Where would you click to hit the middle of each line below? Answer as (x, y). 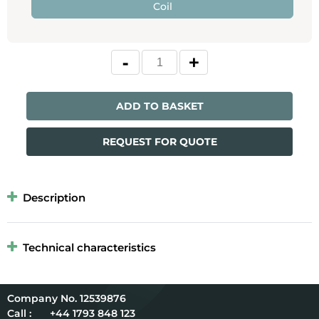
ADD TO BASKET (159, 106)
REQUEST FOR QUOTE (159, 142)
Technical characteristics (89, 248)
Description (54, 198)
